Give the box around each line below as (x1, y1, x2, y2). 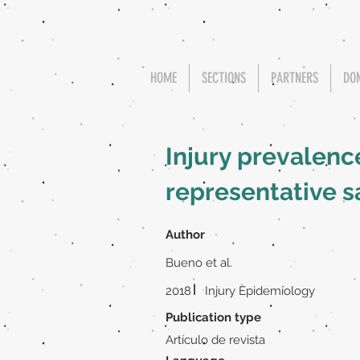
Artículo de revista (166, 333, 265, 347)
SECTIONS (202, 69, 246, 87)
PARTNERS (271, 69, 318, 87)
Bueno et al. (166, 256, 232, 270)
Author (166, 227, 205, 242)
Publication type (166, 310, 261, 325)
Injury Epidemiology (205, 284, 315, 298)
